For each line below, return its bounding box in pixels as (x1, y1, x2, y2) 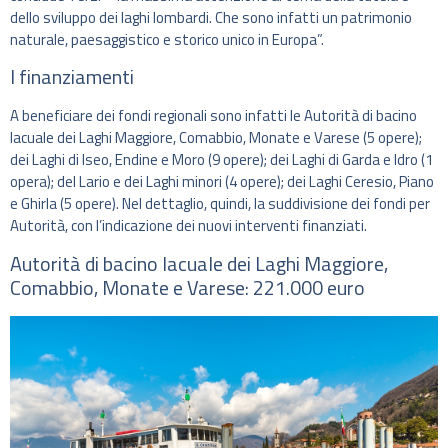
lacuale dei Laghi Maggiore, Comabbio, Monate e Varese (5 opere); (10, 126, 422, 150)
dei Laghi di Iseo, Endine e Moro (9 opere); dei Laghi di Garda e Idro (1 (10, 148, 433, 172)
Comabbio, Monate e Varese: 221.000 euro (10, 271, 365, 303)
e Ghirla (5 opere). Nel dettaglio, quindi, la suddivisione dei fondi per (10, 192, 430, 216)
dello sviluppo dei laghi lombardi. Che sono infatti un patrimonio (10, 5, 412, 29)
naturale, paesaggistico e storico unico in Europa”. (10, 27, 324, 51)
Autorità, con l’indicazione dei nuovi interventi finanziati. (10, 214, 367, 238)
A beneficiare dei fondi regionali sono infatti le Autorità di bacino (10, 104, 417, 128)
